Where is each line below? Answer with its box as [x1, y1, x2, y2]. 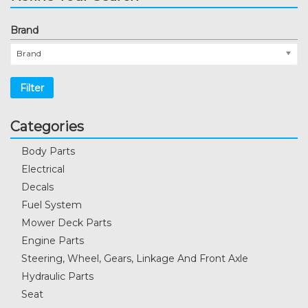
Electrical [21, 163, 65, 176]
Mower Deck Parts [21, 217, 111, 230]
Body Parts [21, 145, 75, 158]
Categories [10, 118, 84, 135]
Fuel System [21, 199, 82, 212]
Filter [20, 81, 44, 94]
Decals [21, 181, 54, 194]
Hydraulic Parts [21, 270, 93, 283]
